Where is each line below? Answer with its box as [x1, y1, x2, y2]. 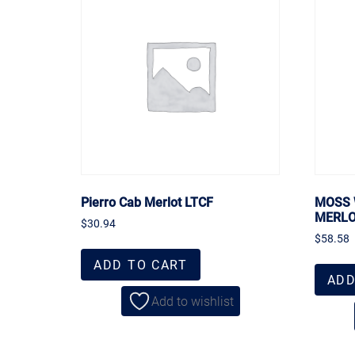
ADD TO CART [94, 256, 188, 273]
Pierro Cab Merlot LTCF [81, 193, 213, 210]
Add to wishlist [151, 292, 234, 310]
